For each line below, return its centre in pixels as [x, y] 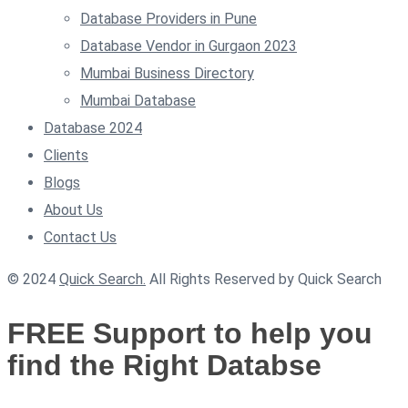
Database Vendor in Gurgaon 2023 [189, 46]
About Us [73, 209]
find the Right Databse [164, 365]
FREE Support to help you [190, 333]
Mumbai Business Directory [167, 73]
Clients [66, 155]
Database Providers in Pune [168, 18]
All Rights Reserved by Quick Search [264, 279]
